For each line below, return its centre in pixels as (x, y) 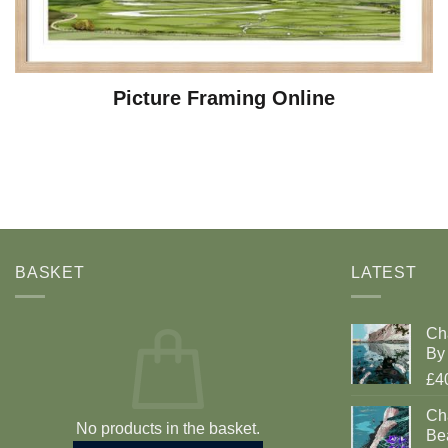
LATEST (384, 272)
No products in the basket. (168, 429)
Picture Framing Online (224, 98)
